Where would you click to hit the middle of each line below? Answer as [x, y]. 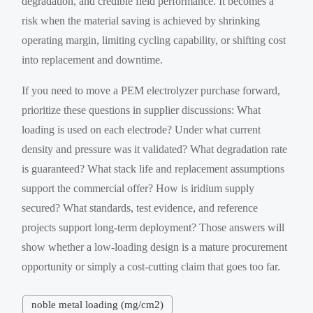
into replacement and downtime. [93, 59]
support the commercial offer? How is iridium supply [138, 188]
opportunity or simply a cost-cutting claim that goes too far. [151, 266]
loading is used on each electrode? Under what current [141, 129]
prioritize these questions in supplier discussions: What [141, 110]
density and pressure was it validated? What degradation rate [155, 149]
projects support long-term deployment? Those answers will [153, 227]
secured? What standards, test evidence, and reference [140, 208]
